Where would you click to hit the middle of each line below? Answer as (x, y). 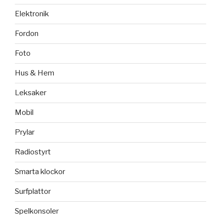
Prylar (25, 132)
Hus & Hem (35, 73)
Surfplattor (33, 192)
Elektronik (32, 14)
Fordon (27, 34)
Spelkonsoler (37, 211)
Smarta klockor (40, 172)
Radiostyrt (33, 152)
